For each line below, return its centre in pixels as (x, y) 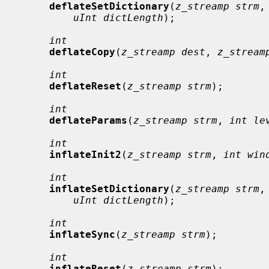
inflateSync (82, 234)
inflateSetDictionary (109, 189)
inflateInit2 (85, 154)
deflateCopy (82, 52)
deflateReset (85, 86)
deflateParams (88, 120)
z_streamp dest (163, 52)
